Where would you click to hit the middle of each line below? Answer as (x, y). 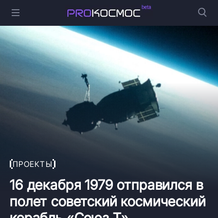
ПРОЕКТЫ (33, 164)
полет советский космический (108, 201)
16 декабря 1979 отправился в (107, 185)
